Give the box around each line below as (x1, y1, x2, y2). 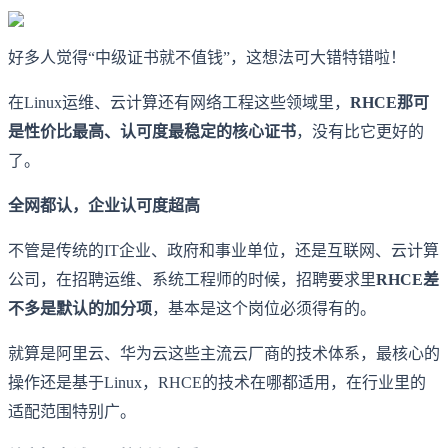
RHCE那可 (350, 93, 429, 111)
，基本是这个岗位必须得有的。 (152, 299, 376, 317)
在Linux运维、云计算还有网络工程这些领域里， (8, 93, 350, 111)
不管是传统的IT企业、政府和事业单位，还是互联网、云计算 (8, 241, 439, 259)
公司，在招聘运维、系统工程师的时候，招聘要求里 (8, 270, 376, 288)
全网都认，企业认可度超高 (8, 196, 200, 214)
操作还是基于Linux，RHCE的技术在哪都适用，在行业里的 (8, 373, 426, 391)
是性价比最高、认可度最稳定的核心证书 (8, 122, 296, 140)
